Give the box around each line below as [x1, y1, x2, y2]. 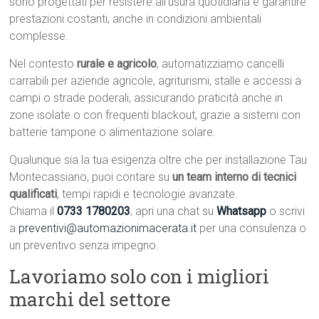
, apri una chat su [130, 204, 217, 219]
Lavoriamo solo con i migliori [9, 264, 270, 289]
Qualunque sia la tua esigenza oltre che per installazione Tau [9, 153, 308, 167]
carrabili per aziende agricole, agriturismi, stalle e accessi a [9, 74, 302, 88]
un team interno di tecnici [172, 170, 297, 184]
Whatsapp [216, 204, 267, 219]
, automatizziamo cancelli [157, 57, 285, 71]
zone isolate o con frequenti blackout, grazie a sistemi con [9, 108, 301, 122]
